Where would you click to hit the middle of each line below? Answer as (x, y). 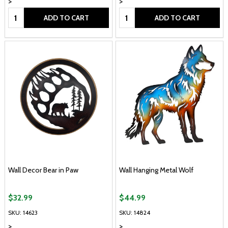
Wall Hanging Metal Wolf (156, 170)
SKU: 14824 (135, 212)
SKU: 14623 (23, 212)
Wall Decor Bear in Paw (43, 170)
